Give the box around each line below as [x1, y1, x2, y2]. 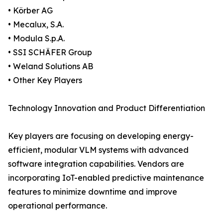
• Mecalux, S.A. [8, 19, 64, 30]
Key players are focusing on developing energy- [8, 131, 194, 141]
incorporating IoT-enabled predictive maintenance [8, 173, 204, 183]
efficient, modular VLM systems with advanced [8, 145, 189, 155]
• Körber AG [8, 5, 53, 16]
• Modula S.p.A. [8, 33, 65, 44]
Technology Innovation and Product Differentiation [8, 103, 205, 113]
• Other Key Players [8, 75, 82, 86]
